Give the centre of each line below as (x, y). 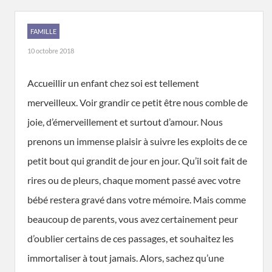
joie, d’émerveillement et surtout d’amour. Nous (125, 122)
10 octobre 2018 (51, 51)
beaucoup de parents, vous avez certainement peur (133, 219)
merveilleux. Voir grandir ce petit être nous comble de (138, 102)
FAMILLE (43, 31)
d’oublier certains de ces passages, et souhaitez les (131, 238)
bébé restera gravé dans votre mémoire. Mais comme (137, 199)
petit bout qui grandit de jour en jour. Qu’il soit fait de (137, 161)
